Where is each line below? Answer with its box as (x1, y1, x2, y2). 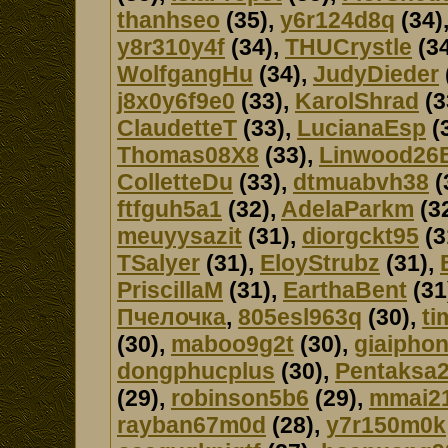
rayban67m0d (117, 412, 266, 438)
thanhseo (117, 7, 220, 33)
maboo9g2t (171, 331, 294, 357)
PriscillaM (117, 277, 223, 303)
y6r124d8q (280, 7, 395, 33)
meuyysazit (117, 223, 242, 249)
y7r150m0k (326, 412, 446, 438)
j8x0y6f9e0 (117, 88, 235, 114)
